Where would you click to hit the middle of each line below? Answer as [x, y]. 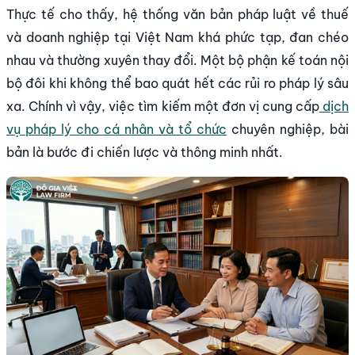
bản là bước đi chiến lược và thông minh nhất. [145, 152]
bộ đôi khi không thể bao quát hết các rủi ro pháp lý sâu [177, 83]
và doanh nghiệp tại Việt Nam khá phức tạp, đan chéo [177, 37]
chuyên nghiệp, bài [288, 129]
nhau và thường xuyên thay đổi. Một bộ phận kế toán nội [177, 60]
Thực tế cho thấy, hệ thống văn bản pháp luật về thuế [177, 14]
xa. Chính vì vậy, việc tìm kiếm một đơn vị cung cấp [163, 106]
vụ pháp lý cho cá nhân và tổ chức [116, 129]
